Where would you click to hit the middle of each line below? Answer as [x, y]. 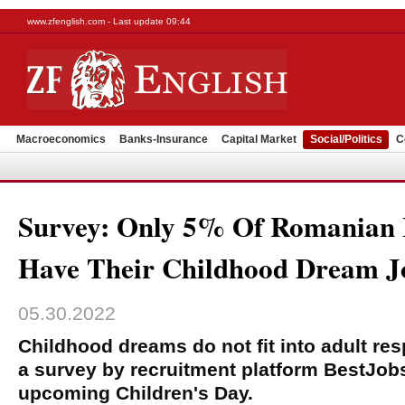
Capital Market [259, 139]
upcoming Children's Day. [136, 393]
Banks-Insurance [164, 139]
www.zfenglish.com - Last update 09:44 [109, 21]
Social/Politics [346, 139]
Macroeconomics [61, 139]
